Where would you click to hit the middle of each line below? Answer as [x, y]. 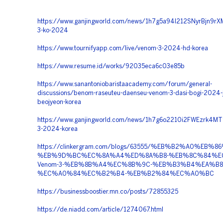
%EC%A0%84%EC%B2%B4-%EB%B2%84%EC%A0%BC [126, 174]
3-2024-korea [57, 129]
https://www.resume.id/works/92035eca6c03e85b [111, 66]
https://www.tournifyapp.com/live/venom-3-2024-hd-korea [123, 49]
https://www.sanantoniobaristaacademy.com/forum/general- [125, 84]
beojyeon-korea [59, 102]
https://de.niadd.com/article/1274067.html [100, 210]
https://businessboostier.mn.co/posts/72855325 [108, 192]
